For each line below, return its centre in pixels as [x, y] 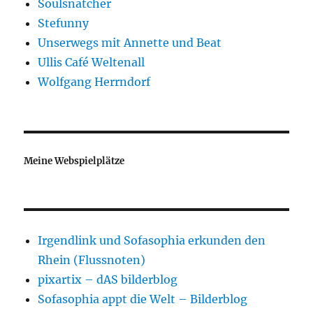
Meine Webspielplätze [74, 161]
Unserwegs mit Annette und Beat [130, 42]
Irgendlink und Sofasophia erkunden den [152, 240]
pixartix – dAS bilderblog [108, 279]
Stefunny [64, 23]
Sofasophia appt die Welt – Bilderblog [143, 299]
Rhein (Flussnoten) [92, 260]
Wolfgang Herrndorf [94, 81]
